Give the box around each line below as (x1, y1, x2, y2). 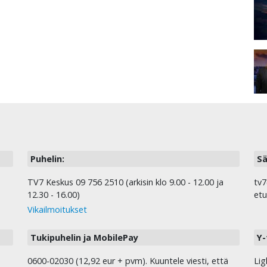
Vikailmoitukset (27, 204, 87, 216)
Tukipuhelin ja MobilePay (30, 232, 138, 244)
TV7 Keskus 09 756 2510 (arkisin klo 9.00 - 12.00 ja (27, 176, 223, 188)
